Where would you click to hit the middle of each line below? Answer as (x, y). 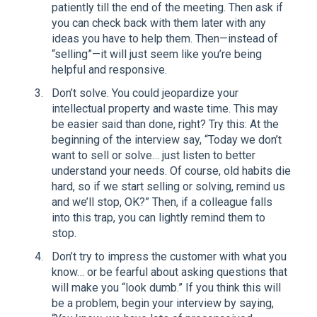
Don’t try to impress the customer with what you (169, 256)
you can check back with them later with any (159, 23)
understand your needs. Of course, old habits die (171, 171)
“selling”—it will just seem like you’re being (157, 54)
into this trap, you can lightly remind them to (158, 217)
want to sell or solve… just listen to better (154, 155)
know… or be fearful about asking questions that (169, 272)
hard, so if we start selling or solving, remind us (168, 186)
